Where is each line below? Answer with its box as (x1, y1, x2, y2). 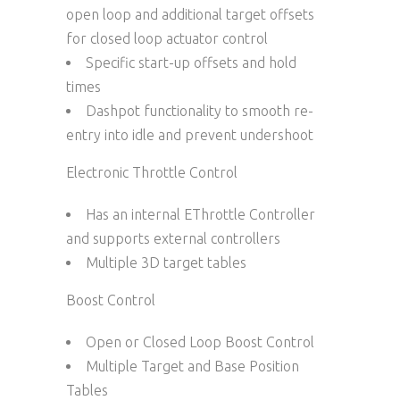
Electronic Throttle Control (66, 163, 237, 180)
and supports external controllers (66, 229, 280, 246)
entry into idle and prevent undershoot (66, 126, 313, 143)
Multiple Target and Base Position (86, 357, 299, 374)
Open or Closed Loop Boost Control (86, 333, 314, 350)
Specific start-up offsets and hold (86, 54, 296, 71)
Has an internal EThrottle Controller (86, 205, 315, 222)
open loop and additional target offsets (66, 5, 314, 22)
